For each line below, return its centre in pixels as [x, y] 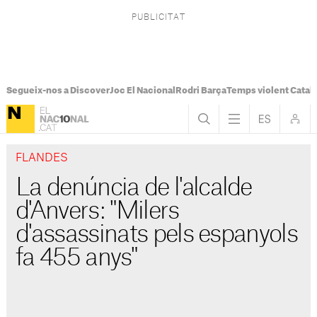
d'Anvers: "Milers [97, 212]
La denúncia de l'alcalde [134, 188]
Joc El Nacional [142, 91]
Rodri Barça [201, 91]
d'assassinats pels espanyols [156, 235]
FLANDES [42, 158]
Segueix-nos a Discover [58, 91]
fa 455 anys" [76, 258]
